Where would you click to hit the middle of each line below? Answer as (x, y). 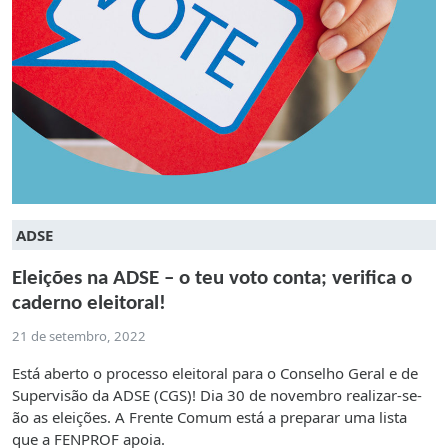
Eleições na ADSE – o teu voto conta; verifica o (212, 279)
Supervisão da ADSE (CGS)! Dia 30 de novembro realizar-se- (217, 395)
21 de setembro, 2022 (79, 336)
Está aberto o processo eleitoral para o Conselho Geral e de (215, 373)
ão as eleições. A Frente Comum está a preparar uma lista (209, 417)
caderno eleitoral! (89, 304)
